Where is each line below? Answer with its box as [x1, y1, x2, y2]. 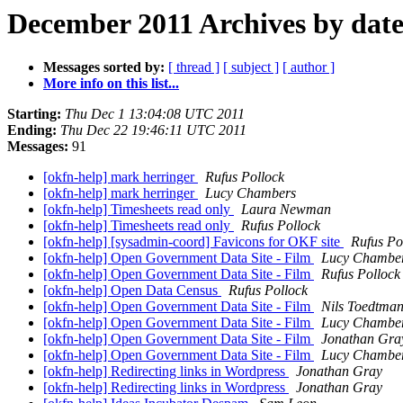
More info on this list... [43, 76, 179, 92]
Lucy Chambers [205, 185, 296, 201]
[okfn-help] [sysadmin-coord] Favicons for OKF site [43, 234, 344, 250]
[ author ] [282, 59, 335, 76]
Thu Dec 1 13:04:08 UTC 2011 [65, 106, 245, 122]
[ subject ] [223, 59, 279, 76]
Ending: [7, 122, 57, 139]
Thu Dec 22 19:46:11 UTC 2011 [60, 122, 246, 139]
